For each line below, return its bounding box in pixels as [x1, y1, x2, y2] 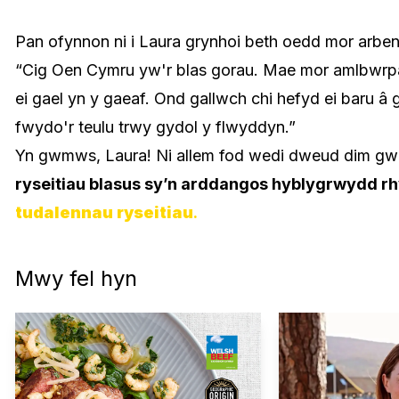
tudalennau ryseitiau [15, 203, 194, 222]
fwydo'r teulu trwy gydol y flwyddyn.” [15, 118, 301, 136]
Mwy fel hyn [15, 265, 138, 291]
